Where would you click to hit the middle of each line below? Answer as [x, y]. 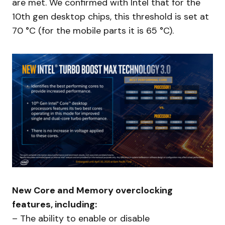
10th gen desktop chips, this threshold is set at [110, 17]
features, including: [54, 204]
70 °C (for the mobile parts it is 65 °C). [93, 31]
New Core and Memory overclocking [92, 190]
